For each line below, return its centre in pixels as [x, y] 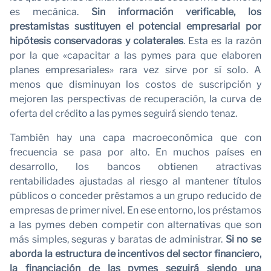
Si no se [243, 239]
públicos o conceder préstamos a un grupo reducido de [135, 195]
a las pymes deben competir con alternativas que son [135, 224]
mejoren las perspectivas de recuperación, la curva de [135, 99]
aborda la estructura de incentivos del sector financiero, [135, 253]
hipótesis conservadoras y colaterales [96, 41]
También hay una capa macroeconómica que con [135, 137]
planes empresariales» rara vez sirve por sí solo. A [135, 70]
